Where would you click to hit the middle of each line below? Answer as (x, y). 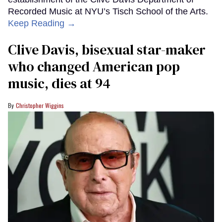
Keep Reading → (42, 24)
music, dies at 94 (59, 83)
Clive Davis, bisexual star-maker (107, 50)
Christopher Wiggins (40, 106)
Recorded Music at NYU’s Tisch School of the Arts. (108, 12)
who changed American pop (94, 67)
